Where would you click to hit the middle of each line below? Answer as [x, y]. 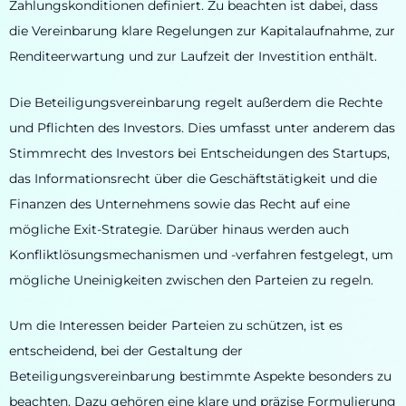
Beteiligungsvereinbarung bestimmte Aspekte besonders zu [200, 377]
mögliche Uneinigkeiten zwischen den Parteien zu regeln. [191, 280]
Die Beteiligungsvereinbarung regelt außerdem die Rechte [196, 102]
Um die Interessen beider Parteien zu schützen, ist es [176, 326]
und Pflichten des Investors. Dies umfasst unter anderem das [202, 127]
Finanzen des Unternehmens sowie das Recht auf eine [179, 203]
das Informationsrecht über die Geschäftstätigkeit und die [193, 178]
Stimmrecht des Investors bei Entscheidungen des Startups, [199, 153]
